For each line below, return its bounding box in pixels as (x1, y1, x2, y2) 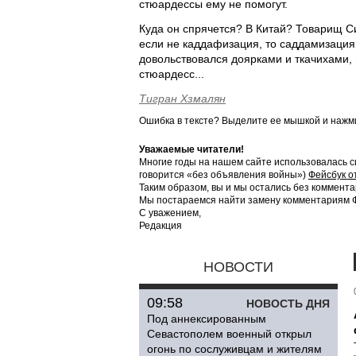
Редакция (139, 220, 182, 231)
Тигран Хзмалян (139, 92, 226, 105)
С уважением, (139, 207, 201, 219)
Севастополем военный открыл (147, 327, 311, 340)
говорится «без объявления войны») (139, 169, 308, 180)
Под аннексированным (147, 312, 266, 325)
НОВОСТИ (203, 259, 273, 275)
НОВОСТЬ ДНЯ (246, 297, 330, 310)
